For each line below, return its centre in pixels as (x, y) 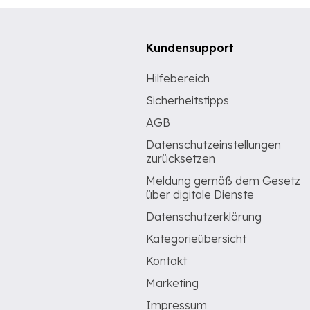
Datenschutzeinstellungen (213, 145)
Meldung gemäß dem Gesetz (223, 181)
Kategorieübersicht (196, 239)
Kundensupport (190, 48)
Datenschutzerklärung (204, 217)
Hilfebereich (178, 78)
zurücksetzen (181, 158)
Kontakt (166, 261)
